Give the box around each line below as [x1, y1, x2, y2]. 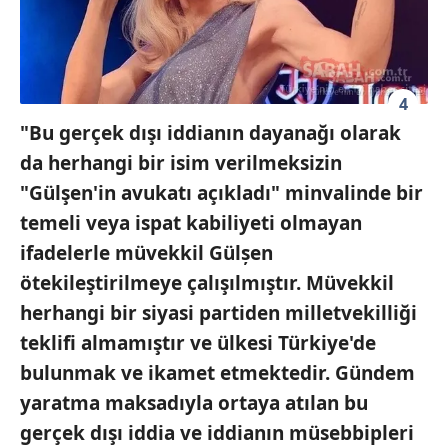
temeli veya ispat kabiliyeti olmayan [20, 209, 362, 236]
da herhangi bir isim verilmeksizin [20, 149, 342, 176]
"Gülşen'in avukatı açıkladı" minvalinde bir [20, 179, 423, 206]
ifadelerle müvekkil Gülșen [20, 239, 273, 266]
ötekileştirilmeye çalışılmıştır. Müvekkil [20, 269, 394, 296]
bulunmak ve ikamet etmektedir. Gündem [20, 359, 415, 386]
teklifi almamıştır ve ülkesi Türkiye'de [20, 329, 376, 356]
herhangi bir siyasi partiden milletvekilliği [20, 299, 417, 326]
